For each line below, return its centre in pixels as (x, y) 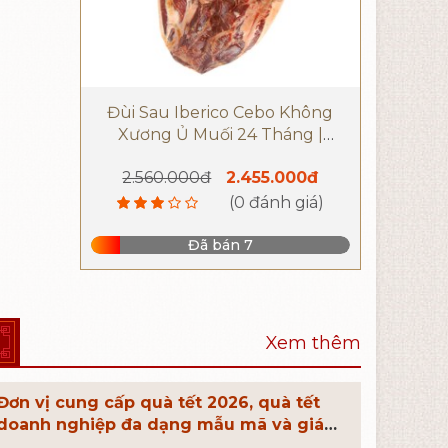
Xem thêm (313, 342)
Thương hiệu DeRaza (220, 156)
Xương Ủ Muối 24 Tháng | (220, 134)
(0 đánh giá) (276, 202)
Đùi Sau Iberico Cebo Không (220, 112)
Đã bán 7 (220, 244)
